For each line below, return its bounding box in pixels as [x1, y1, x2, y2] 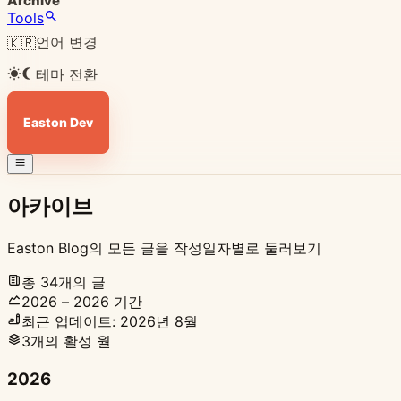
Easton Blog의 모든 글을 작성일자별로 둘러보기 [7, 239, 321, 258]
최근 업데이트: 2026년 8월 [21, 312, 198, 331]
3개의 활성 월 [21, 332, 111, 351]
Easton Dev [22, 115, 93, 130]
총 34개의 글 [21, 273, 106, 292]
